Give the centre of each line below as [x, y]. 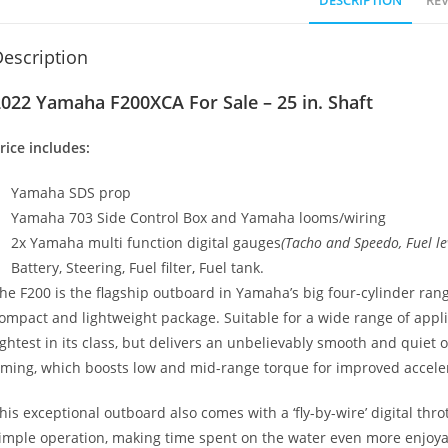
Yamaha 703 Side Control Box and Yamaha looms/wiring [198, 217]
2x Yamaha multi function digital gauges [146, 242]
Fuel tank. [229, 267]
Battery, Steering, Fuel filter [101, 267]
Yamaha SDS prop [71, 192]
